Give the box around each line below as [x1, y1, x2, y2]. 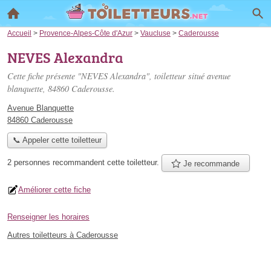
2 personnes [7, 158, 53, 167]
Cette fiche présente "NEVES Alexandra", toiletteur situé [7, 70, 207, 82]
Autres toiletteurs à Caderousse [7, 230, 118, 240]
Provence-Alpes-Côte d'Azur [39, 29, 132, 37]
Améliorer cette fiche [18, 184, 91, 194]
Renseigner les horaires [7, 212, 90, 221]
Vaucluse [140, 29, 171, 37]
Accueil [7, 29, 31, 37]
